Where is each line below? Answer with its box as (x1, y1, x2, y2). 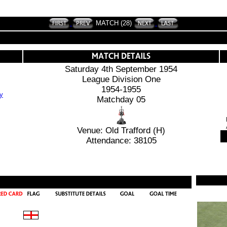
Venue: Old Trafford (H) (77, 126, 165, 135)
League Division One (82, 74, 161, 84)
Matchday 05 (97, 95, 145, 104)
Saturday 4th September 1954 (65, 64, 177, 74)
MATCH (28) (95, 19, 132, 27)
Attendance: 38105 (86, 136, 157, 145)
